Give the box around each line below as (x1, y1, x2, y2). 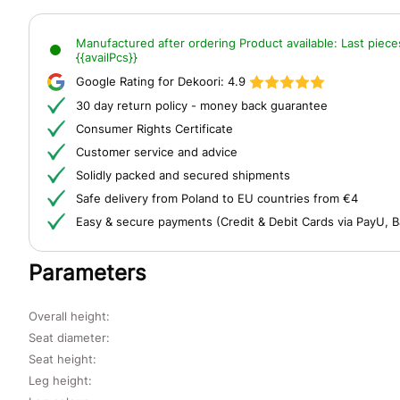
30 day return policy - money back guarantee (76, 97, 328, 112)
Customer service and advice (76, 144, 237, 159)
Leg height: (29, 372, 92, 387)
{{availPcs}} (76, 49, 137, 64)
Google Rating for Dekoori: (76, 73, 228, 88)
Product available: (239, 35, 341, 50)
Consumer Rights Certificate (76, 121, 233, 136)
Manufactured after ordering (76, 35, 239, 50)
